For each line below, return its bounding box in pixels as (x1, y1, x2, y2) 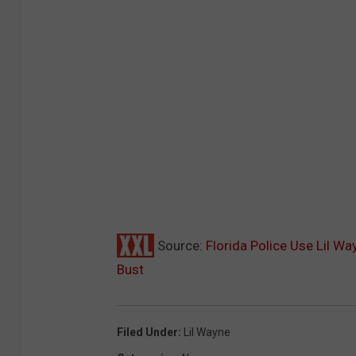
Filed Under (117, 325, 178, 339)
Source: (154, 237, 206, 253)
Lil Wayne (184, 325, 230, 339)
